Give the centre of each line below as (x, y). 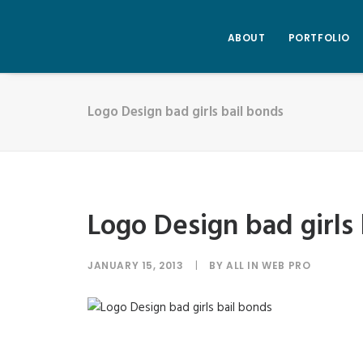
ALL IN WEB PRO (269, 265)
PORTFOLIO (319, 37)
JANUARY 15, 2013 (136, 265)
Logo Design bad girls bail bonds (186, 112)
